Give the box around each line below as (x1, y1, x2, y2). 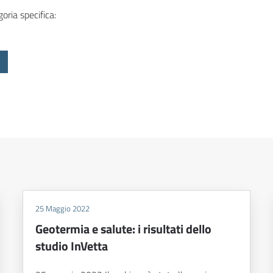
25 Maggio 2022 (35, 202, 90, 215)
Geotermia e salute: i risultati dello (35, 219, 212, 239)
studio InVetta (35, 236, 108, 256)
